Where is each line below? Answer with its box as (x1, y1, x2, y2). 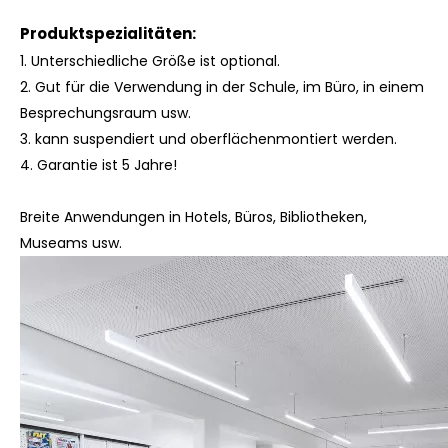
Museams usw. (20, 233, 122, 253)
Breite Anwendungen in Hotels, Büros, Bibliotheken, (20, 207, 367, 227)
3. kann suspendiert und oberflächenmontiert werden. (20, 129, 397, 149)
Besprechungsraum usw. (20, 103, 191, 123)
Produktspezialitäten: (20, 23, 196, 44)
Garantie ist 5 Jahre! (37, 155, 177, 175)
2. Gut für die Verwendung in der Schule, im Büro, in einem (20, 77, 424, 97)
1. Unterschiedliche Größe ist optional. (20, 51, 280, 71)
